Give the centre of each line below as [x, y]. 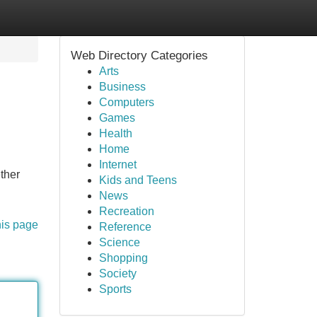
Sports [115, 289]
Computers [126, 102]
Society [117, 273]
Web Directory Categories [139, 55]
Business [122, 87]
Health [115, 133]
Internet [117, 165]
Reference [125, 227]
